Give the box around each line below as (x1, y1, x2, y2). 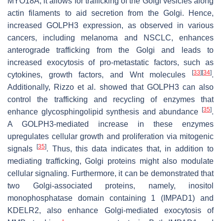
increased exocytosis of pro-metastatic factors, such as (7, 58, 214, 67)
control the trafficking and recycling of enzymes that (7, 95, 214, 104)
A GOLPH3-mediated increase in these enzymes (7, 119, 214, 128)
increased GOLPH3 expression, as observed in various (7, 21, 214, 30)
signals (7, 144, 37, 153)
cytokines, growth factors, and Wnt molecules (7, 70, 192, 79)
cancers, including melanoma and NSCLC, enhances (7, 33, 214, 42)
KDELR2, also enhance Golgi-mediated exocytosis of (7, 206, 214, 215)
